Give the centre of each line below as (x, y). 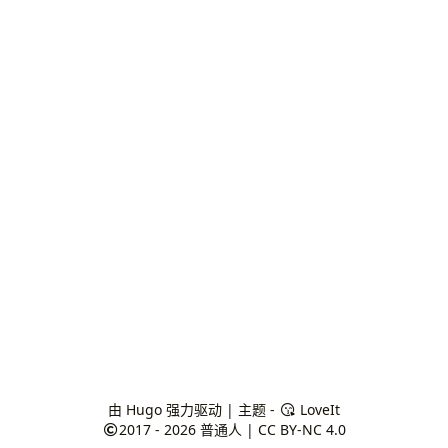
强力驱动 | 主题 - (220, 409)
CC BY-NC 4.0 (302, 429)
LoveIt (318, 409)
